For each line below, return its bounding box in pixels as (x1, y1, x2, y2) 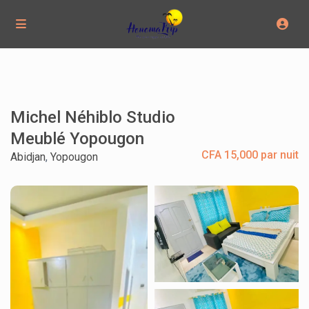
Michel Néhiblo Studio (10, 108, 176, 128)
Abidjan (10, 150, 46, 164)
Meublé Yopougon (10, 129, 145, 149)
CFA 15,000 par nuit (201, 148, 299, 162)
